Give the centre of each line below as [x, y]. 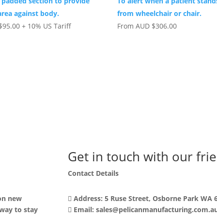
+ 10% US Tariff [46, 26]
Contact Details [93, 173]
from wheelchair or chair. [160, 13]
